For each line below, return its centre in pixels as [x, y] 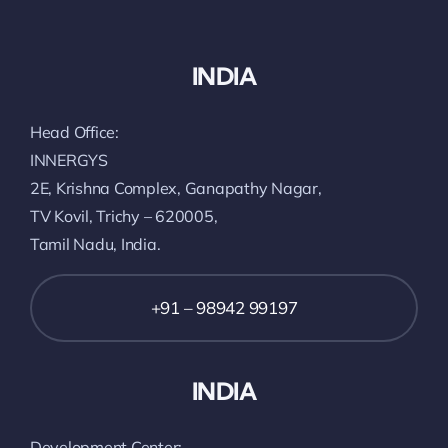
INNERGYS [69, 159]
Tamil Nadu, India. [95, 243]
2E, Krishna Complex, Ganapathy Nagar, [176, 187]
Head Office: [74, 131]
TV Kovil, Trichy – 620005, [124, 215]
